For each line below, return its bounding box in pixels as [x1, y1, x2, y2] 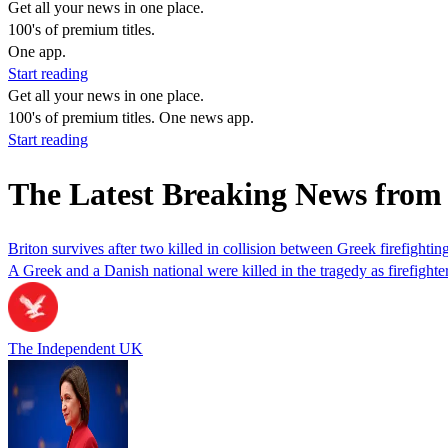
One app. [8, 43, 66, 60]
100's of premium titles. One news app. [8, 109, 254, 126]
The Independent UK [8, 339, 143, 357]
